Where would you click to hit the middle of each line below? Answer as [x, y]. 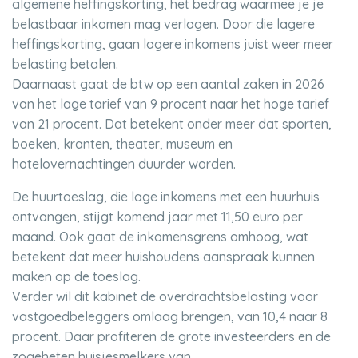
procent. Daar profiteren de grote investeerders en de [171, 336]
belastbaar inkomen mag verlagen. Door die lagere [163, 24]
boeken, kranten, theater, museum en [122, 144]
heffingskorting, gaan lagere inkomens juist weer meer [173, 44]
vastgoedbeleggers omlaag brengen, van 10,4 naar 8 [170, 316]
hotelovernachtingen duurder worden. [125, 164]
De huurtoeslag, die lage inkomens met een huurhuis [166, 197]
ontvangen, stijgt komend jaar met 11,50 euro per [157, 217]
